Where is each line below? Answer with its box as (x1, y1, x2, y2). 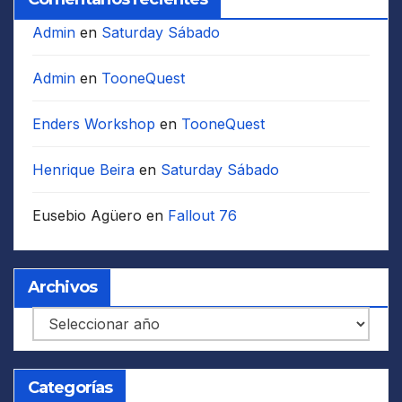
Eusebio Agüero (32, 205, 142, 224)
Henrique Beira (32, 160, 135, 179)
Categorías (28, 377, 112, 398)
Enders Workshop (32, 114, 155, 133)
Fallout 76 (168, 205, 237, 224)
